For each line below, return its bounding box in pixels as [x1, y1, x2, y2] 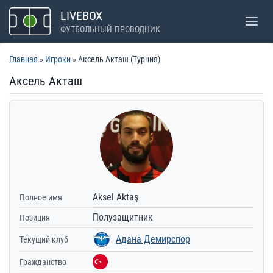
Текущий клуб [19, 235, 68, 244]
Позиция [19, 213, 50, 222]
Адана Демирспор [116, 233, 190, 245]
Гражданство [19, 257, 66, 267]
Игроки [45, 54, 71, 64]
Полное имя [19, 193, 62, 202]
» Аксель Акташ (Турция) [71, 54, 160, 64]
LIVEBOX [60, 9, 103, 23]
